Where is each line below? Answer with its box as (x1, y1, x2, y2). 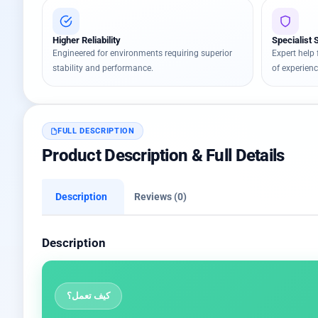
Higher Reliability (53, 34, 121, 45)
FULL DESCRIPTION (57, 126, 135, 136)
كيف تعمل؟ (67, 290, 110, 301)
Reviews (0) (134, 191, 187, 202)
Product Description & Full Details (42, 146, 285, 165)
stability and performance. (53, 62, 153, 73)
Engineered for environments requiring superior (53, 48, 232, 58)
